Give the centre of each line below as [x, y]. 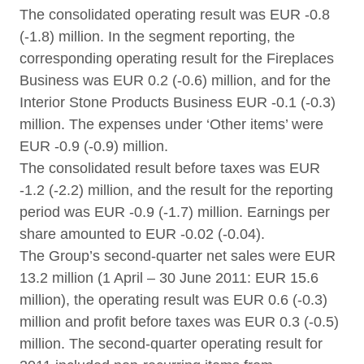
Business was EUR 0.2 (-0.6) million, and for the [175, 80]
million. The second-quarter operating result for [171, 344]
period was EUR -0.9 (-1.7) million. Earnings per [175, 212]
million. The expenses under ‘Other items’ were [171, 124]
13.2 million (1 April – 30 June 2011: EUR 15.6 [169, 278]
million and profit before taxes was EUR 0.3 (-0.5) [179, 322]
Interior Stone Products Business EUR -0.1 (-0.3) [178, 102]
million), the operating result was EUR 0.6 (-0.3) [173, 300]
